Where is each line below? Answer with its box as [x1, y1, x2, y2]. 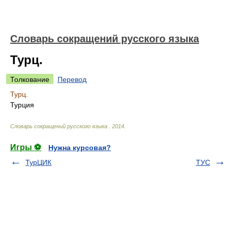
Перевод [58, 75, 87, 83]
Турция [10, 101, 34, 109]
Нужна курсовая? [48, 144, 111, 152]
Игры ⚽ [10, 143, 41, 152]
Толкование [10, 75, 49, 83]
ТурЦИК [25, 158, 51, 166]
